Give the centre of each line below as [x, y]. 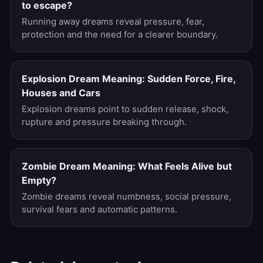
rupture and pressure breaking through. [104, 122]
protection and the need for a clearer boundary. [120, 34]
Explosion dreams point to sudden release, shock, [125, 109]
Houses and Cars [61, 93]
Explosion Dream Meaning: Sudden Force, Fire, [129, 79]
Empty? [39, 180]
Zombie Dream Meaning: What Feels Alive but [127, 166]
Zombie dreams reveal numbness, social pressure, [127, 196]
